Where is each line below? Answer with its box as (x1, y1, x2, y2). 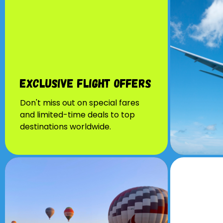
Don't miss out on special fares (20, 97, 139, 109)
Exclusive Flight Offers (20, 75, 151, 90)
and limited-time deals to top (20, 109, 135, 120)
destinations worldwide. (20, 120, 111, 132)
